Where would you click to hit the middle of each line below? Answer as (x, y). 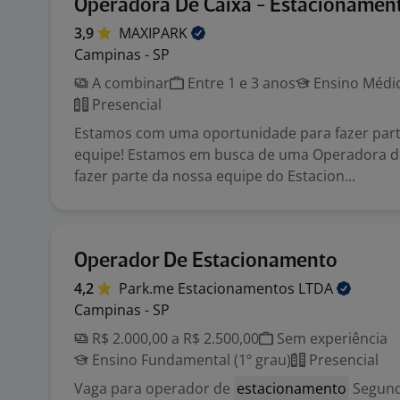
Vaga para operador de (154, 388)
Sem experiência (330, 338)
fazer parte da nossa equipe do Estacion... (215, 176)
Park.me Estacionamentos (208, 288)
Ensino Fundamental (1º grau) (190, 360)
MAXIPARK (155, 33)
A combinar (129, 83)
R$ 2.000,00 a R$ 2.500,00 (174, 338)
